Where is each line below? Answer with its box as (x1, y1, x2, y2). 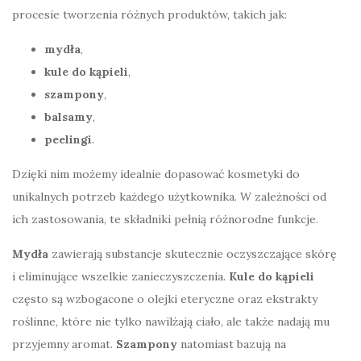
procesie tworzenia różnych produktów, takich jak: (12, 6, 287, 22)
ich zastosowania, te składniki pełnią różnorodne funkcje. (12, 211, 318, 226)
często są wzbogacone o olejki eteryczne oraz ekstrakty (12, 291, 317, 306)
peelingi (44, 131, 92, 147)
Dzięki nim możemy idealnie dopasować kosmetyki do (12, 166, 300, 181)
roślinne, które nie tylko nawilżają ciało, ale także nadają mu (12, 313, 330, 329)
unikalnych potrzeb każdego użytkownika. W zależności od (12, 189, 326, 204)
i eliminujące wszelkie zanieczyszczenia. (12, 268, 229, 284)
